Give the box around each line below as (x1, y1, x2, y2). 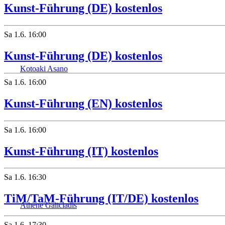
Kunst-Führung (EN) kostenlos (4, 96, 162, 110)
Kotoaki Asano (20, 64, 68, 73)
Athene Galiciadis (20, 201, 77, 209)
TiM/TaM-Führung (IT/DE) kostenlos (4, 192, 198, 205)
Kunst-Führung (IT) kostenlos (4, 144, 158, 158)
